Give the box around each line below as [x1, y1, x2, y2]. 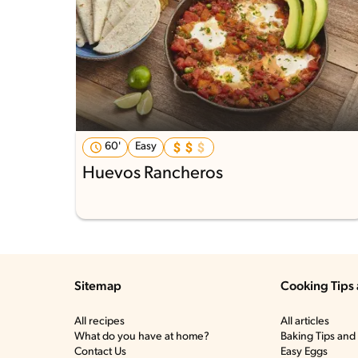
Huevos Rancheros [82, 165, 223, 184]
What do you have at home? [74, 331, 209, 344]
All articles [280, 316, 329, 328]
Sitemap [74, 280, 121, 294]
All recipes [74, 316, 125, 328]
